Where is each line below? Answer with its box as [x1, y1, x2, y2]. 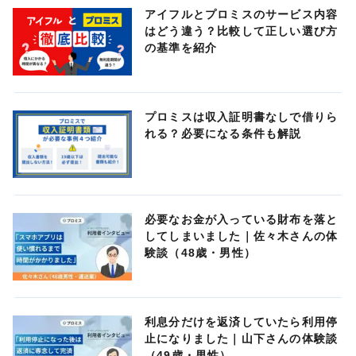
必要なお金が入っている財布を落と [145, 212, 339, 226]
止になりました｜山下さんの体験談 [145, 331, 339, 345]
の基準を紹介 [145, 41, 218, 55]
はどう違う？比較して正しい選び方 [145, 25, 339, 38]
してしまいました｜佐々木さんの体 [145, 229, 339, 242]
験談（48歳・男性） [145, 246, 256, 259]
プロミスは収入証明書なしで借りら [145, 110, 339, 124]
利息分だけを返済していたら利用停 [145, 315, 339, 328]
